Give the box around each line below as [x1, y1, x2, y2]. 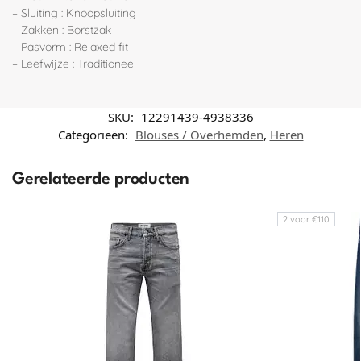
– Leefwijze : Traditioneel [12, 56, 136, 72]
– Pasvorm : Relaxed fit [12, 39, 128, 55]
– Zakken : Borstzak [12, 23, 111, 38]
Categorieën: [57, 126, 131, 143]
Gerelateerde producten [12, 171, 190, 188]
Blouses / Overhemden [135, 126, 263, 143]
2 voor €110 [282, 213, 330, 225]
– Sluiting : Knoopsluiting [12, 6, 136, 21]
